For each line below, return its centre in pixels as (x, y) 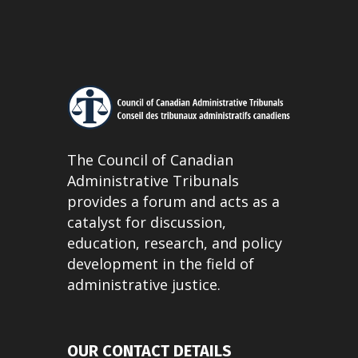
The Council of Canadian (150, 160)
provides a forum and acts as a (173, 202)
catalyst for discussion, (147, 223)
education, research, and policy (175, 243)
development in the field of (161, 264)
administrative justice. (144, 285)
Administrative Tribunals (153, 181)
